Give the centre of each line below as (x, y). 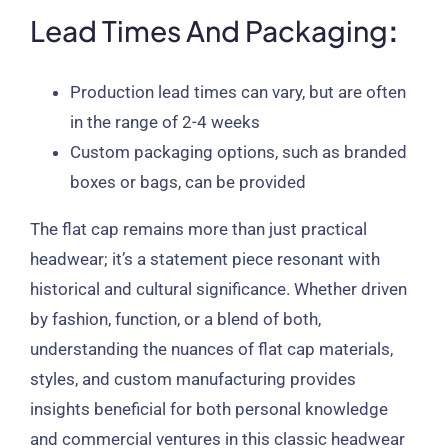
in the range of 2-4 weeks (164, 122)
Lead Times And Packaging (208, 31)
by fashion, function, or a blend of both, (175, 319)
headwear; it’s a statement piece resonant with (204, 259)
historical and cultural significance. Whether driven (218, 289)
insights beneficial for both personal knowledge (208, 409)
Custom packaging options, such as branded (238, 152)
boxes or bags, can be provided (187, 182)
